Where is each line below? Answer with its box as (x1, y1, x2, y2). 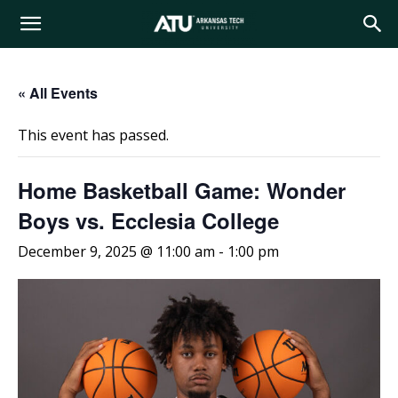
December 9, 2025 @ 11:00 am (18, 242, 215, 261)
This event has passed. (18, 125, 169, 145)
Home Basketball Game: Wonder (18, 175, 346, 205)
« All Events (18, 83, 98, 103)
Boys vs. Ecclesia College (18, 205, 279, 235)
